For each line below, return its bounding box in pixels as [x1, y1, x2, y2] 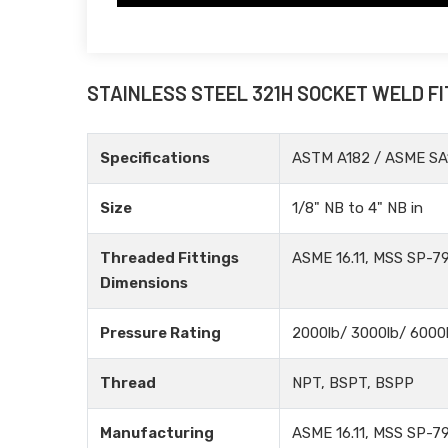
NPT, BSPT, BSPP [292, 374, 414, 392]
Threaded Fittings [100, 249, 239, 267]
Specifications [100, 149, 210, 167]
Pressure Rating [100, 324, 221, 342]
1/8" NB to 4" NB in [292, 199, 423, 217]
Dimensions [100, 274, 188, 292]
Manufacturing [100, 424, 214, 442]
